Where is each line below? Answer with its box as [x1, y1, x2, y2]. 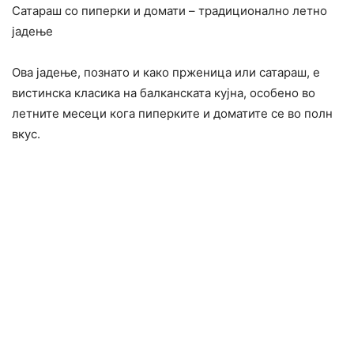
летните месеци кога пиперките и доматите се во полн [12, 106, 333, 122]
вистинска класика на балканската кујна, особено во [12, 85, 315, 101]
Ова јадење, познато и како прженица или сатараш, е [12, 65, 320, 81]
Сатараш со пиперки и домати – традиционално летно [12, 3, 327, 19]
